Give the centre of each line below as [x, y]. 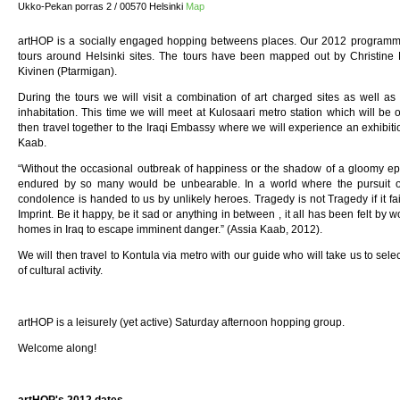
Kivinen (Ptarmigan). [67, 71]
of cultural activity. [62, 270]
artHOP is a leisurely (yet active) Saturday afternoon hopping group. [183, 322]
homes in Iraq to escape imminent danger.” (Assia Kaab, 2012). [170, 229]
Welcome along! [58, 348]
